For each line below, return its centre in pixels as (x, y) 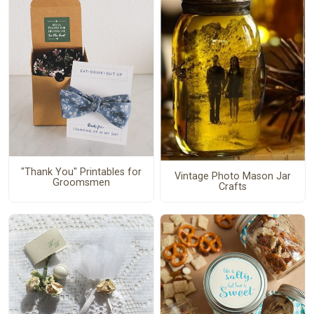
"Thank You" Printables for (81, 172)
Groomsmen (81, 182)
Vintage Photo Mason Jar (232, 176)
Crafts (232, 186)
